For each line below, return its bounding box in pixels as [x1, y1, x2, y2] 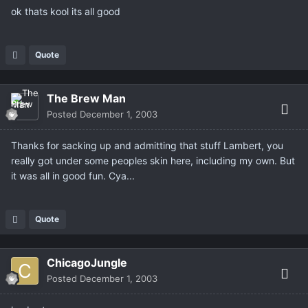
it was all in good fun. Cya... [11, 170, 135, 182]
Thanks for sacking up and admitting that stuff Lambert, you [11, 140, 283, 152]
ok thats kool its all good [11, 5, 120, 18]
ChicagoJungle [47, 256, 127, 270]
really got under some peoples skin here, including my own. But [11, 155, 295, 167]
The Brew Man [47, 91, 126, 106]
